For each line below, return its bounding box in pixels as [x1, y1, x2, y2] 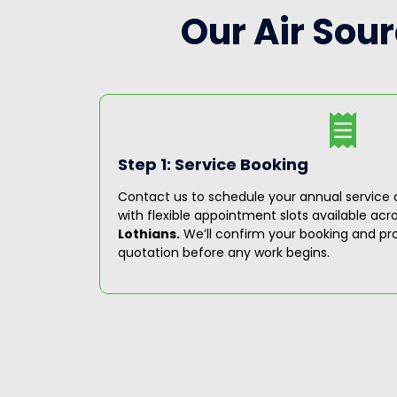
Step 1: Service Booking [118, 152, 308, 175]
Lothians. [118, 224, 180, 243]
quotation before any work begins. [118, 243, 330, 261]
